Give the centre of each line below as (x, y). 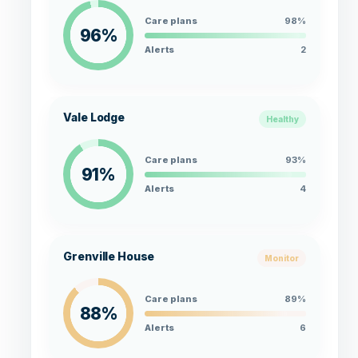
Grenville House (109, 257)
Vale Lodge (94, 117)
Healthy (283, 119)
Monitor (282, 259)
